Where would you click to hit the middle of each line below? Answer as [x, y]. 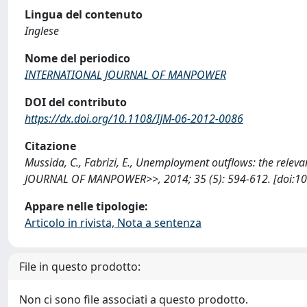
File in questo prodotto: [80, 267]
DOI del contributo [76, 102]
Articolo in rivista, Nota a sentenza [113, 223]
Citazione [50, 146]
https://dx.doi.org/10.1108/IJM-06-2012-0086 [134, 119]
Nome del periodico [77, 58]
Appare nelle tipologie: [86, 206]
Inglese [42, 31]
